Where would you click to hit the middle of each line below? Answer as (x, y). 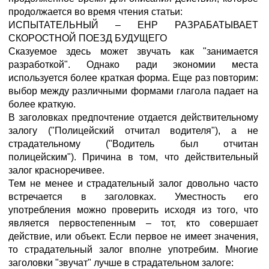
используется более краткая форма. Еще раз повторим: (133, 78)
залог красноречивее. (56, 170)
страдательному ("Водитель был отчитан (133, 144)
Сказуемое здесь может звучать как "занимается (133, 51)
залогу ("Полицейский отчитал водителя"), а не (133, 131)
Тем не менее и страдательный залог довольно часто (133, 183)
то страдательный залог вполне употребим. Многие (133, 249)
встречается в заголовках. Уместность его (133, 197)
